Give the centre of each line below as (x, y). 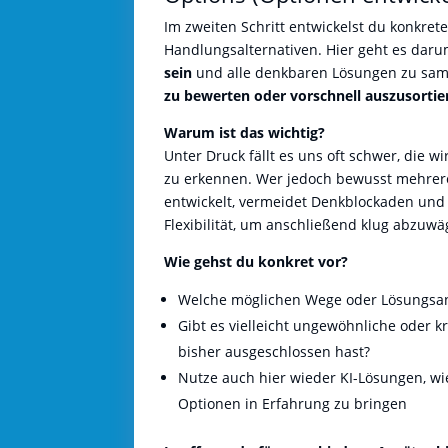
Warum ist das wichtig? (245, 132)
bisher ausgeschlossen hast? (274, 351)
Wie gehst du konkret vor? (256, 261)
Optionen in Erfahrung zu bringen (293, 403)
